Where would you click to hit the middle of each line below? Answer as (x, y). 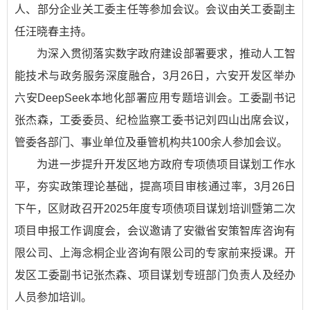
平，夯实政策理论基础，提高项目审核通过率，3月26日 (155, 187)
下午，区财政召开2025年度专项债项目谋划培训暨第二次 (155, 209)
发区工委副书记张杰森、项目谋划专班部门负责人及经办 (155, 275)
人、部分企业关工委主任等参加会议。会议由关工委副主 (155, 10)
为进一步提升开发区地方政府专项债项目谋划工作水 (166, 165)
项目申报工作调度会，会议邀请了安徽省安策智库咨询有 (155, 231)
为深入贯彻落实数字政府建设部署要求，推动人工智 (166, 54)
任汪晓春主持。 (53, 32)
